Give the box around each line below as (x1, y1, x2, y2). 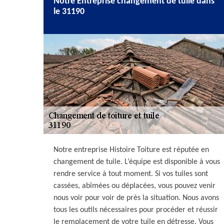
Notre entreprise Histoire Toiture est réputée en (53, 146, 209, 154)
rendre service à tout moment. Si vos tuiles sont (53, 170, 208, 178)
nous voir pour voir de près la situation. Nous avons (53, 194, 219, 202)
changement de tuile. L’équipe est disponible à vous (53, 158, 220, 166)
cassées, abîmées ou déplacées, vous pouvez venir (53, 182, 215, 190)
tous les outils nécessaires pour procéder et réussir (53, 206, 218, 214)
